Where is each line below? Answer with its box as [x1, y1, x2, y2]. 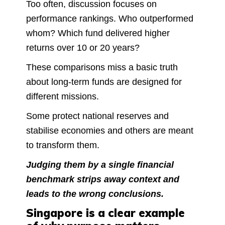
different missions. [26, 91, 101, 101]
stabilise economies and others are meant [26, 125, 193, 136]
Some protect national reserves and [26, 110, 169, 121]
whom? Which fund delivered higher [26, 28, 170, 38]
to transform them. [26, 140, 99, 150]
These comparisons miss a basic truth [26, 62, 178, 72]
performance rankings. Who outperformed [26, 13, 193, 24]
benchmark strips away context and [26, 174, 179, 184]
